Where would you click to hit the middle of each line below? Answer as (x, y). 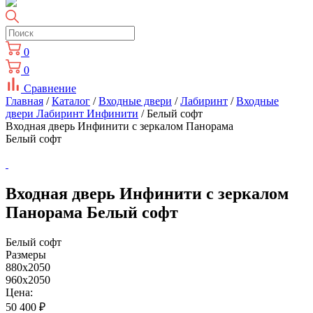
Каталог (71, 101)
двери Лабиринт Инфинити (72, 114)
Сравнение (50, 88)
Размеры (26, 254)
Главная (24, 101)
